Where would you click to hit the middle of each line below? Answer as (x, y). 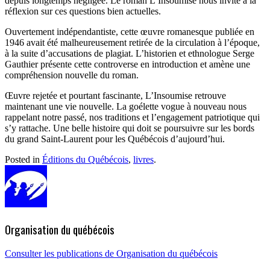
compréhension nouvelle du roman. (72, 75)
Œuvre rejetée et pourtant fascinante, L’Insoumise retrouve (115, 95)
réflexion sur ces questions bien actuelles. (83, 11)
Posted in (24, 159)
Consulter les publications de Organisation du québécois (111, 254)
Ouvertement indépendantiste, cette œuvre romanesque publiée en (130, 31)
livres (143, 159)
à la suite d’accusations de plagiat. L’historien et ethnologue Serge (130, 53)
